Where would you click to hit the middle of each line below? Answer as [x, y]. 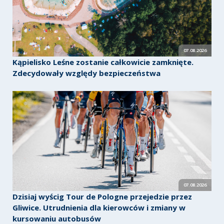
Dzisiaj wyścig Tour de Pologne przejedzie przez [102, 197]
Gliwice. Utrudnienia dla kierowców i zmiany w [99, 208]
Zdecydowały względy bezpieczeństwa [86, 73]
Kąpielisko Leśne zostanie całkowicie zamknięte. [103, 62]
